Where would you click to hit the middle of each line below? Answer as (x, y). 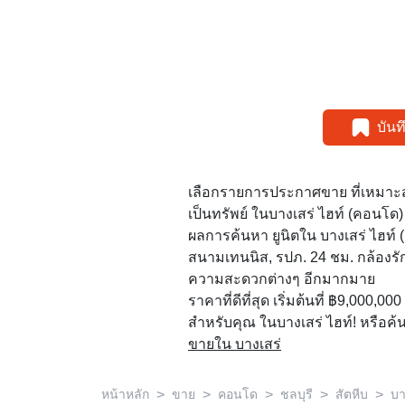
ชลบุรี (297, 395)
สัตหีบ (352, 395)
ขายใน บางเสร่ (235, 344)
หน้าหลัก (125, 395)
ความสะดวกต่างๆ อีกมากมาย (282, 279)
